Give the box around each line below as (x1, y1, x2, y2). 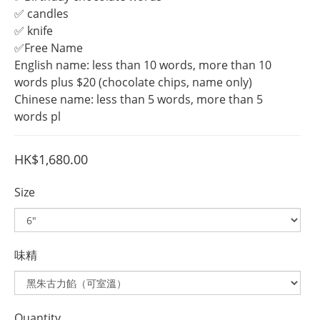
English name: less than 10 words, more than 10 (14, 57, 274, 73)
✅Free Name (14, 40, 83, 56)
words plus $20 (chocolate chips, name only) (14, 74, 252, 90)
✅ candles (14, 6, 69, 21)
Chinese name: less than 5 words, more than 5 (14, 91, 266, 107)
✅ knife (14, 23, 53, 39)
